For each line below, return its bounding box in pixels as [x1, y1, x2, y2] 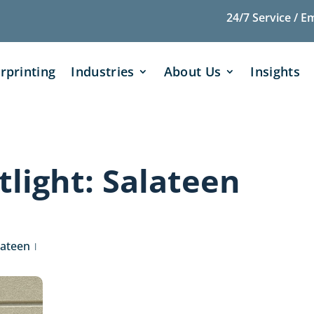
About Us [163, 63, 221, 80]
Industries [71, 63, 135, 80]
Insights [250, 63, 301, 80]
